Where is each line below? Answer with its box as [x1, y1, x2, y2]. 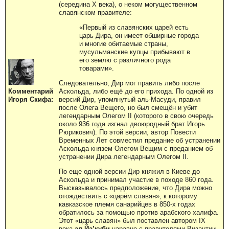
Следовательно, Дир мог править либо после [59, 79, 200, 87]
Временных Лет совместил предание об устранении [59, 136, 220, 144]
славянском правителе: [59, 8, 132, 16]
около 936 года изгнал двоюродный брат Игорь [59, 120, 205, 128]
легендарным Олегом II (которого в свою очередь [59, 111, 214, 120]
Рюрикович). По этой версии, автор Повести [59, 128, 196, 136]
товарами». [79, 64, 114, 72]
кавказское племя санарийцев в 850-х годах [59, 200, 195, 208]
